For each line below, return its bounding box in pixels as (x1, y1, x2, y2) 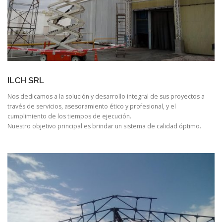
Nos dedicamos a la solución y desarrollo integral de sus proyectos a (7, 92, 205, 101)
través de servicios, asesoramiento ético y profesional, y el (7, 102, 176, 111)
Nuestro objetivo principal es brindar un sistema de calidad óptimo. (7, 122, 201, 131)
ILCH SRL (7, 75, 44, 86)
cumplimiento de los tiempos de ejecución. (7, 112, 131, 121)
